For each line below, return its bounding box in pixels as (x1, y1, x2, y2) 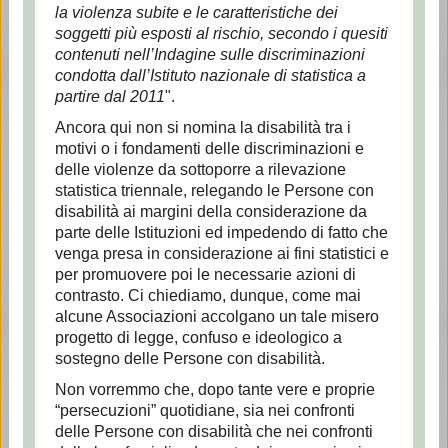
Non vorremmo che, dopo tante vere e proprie (54, 381, 375, 398)
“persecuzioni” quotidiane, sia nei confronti (54, 402, 355, 419)
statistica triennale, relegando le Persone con (54, 182, 374, 199)
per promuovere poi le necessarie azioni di (54, 266, 356, 283)
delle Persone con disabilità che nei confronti (54, 423, 373, 440)
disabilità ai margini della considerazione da (54, 203, 367, 220)
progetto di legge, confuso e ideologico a (54, 329, 342, 346)
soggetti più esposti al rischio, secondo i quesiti (54, 25, 388, 42)
